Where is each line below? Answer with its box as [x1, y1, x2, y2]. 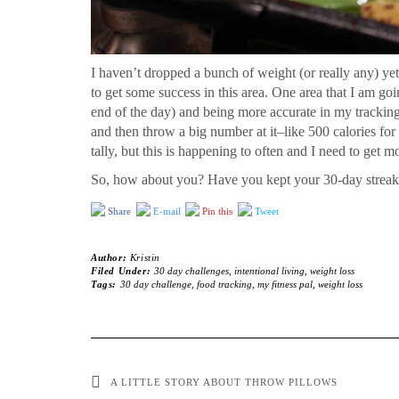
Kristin [129, 252, 161, 264]
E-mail [152, 206, 181, 217]
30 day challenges [153, 265, 229, 277]
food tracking [196, 279, 252, 290]
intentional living [233, 265, 305, 277]
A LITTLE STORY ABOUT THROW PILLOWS [110, 377, 338, 388]
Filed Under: [91, 265, 154, 277]
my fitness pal [256, 279, 313, 290]
